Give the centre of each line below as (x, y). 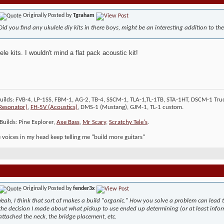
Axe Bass (68, 122)
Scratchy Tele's (128, 122)
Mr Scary (94, 122)
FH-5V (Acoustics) (54, 107)
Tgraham (84, 16)
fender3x (84, 189)
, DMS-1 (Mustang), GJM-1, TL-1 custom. (130, 107)
